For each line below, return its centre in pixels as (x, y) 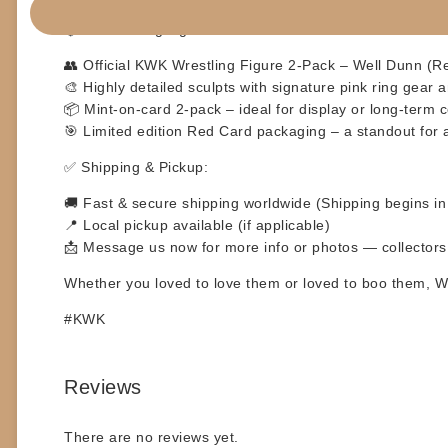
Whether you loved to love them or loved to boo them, (249, 282)
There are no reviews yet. (151, 436)
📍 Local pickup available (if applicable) (197, 224)
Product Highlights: (148, 28)
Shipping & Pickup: (144, 166)
